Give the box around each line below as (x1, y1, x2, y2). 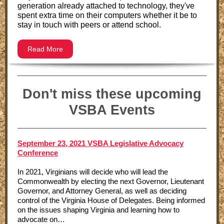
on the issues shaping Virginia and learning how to (17, 205, 179, 214)
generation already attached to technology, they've (17, 1, 194, 10)
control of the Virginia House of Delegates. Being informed (17, 196, 205, 204)
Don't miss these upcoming (22, 86, 201, 101)
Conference (17, 148, 58, 157)
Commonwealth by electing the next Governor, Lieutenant (17, 177, 204, 185)
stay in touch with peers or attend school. (17, 20, 161, 29)
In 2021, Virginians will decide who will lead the (17, 167, 168, 176)
